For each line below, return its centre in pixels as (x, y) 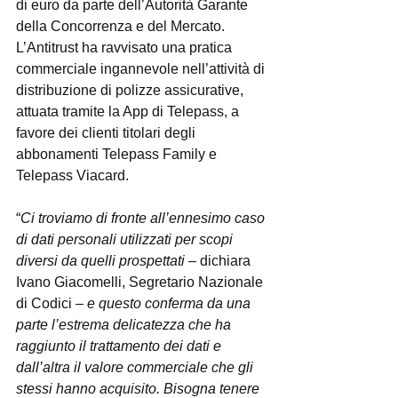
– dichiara (219, 261)
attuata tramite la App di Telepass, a (129, 111)
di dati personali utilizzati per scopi (126, 239)
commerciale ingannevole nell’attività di (142, 69)
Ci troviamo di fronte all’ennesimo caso (144, 218)
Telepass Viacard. (72, 175)
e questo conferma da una (171, 303)
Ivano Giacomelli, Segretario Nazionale (141, 282)
